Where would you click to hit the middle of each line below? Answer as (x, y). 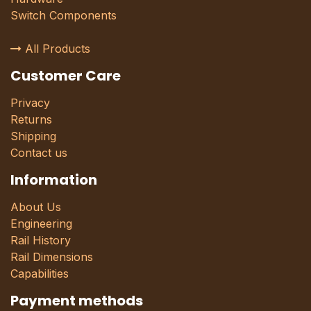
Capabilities (40, 274)
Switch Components (64, 15)
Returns (31, 119)
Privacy (30, 103)
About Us (36, 207)
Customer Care (66, 76)
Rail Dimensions (52, 257)
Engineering (41, 224)
